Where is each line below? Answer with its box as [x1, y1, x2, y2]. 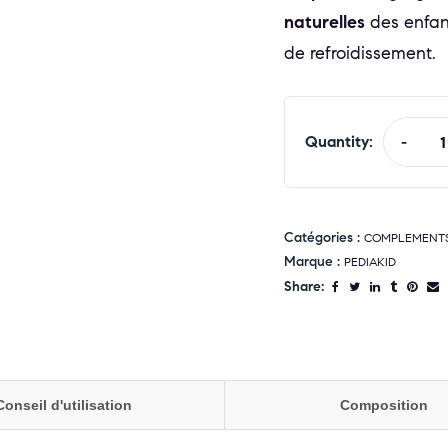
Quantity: [305, 132, 373, 151]
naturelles [284, 11, 365, 33]
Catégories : [284, 229, 364, 247]
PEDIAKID [344, 254, 396, 270]
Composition [340, 397, 429, 413]
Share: [284, 277, 324, 295]
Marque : [284, 253, 344, 271]
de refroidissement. [284, 42, 436, 64]
